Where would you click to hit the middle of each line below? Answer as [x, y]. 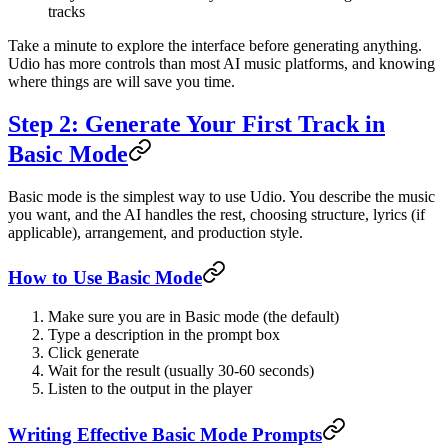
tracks [66, 11]
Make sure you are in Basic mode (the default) [193, 317]
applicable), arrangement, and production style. [155, 232]
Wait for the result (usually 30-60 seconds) [181, 371]
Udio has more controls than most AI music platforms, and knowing [221, 63]
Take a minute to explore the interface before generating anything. [215, 45]
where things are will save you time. [121, 81]
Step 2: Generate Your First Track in [196, 123]
